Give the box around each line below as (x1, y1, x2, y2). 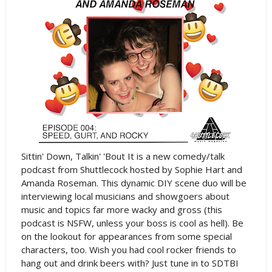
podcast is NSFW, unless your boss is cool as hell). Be (21, 217, 243, 229)
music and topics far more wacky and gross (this (21, 203, 222, 216)
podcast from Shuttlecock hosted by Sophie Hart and (21, 163, 242, 175)
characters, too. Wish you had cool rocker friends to (21, 243, 236, 256)
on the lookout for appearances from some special (21, 230, 232, 242)
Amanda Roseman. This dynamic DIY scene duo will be (21, 177, 246, 189)
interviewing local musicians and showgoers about (21, 190, 229, 202)
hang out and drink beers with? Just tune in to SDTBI (21, 257, 239, 269)
